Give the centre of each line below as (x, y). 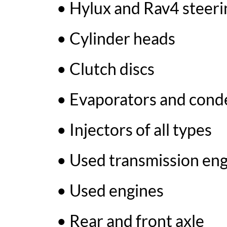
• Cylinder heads (116, 38)
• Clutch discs (106, 69)
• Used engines (110, 190)
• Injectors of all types (134, 129)
